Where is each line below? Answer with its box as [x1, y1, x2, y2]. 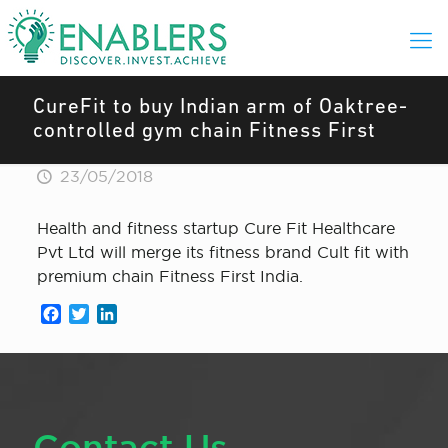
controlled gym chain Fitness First [33, 121, 376, 142]
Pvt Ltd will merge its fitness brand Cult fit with [36, 243, 409, 261]
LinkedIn [116, 305, 185, 323]
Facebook [60, 305, 139, 323]
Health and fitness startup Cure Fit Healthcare [36, 219, 395, 237]
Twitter [88, 305, 143, 323]
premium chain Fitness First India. [36, 267, 303, 285]
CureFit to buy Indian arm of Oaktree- [33, 97, 408, 118]
